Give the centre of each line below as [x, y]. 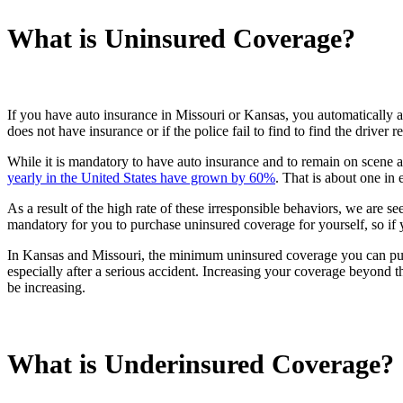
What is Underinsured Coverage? [201, 363]
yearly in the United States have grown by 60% [141, 177]
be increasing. [46, 287]
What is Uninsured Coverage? [181, 38]
